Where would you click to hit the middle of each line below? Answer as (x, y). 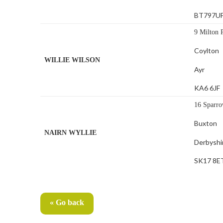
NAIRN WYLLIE (71, 133)
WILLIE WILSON (72, 60)
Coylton (207, 51)
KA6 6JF (207, 88)
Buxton (206, 123)
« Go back (67, 203)
